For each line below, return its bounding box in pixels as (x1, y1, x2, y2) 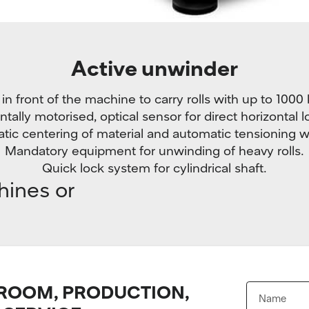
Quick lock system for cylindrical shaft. (42, 159, 267, 176)
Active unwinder (71, 54, 238, 81)
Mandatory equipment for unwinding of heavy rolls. (5, 142, 304, 159)
